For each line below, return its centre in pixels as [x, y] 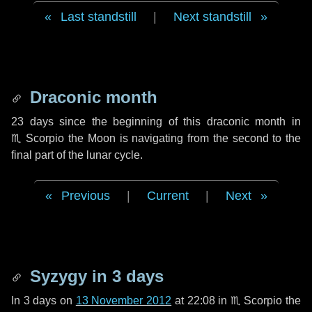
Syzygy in [69, 276]
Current [167, 196]
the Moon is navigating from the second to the [183, 138]
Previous [85, 196]
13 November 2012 [124, 301]
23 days [32, 122]
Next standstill [212, 17]
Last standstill [99, 17]
